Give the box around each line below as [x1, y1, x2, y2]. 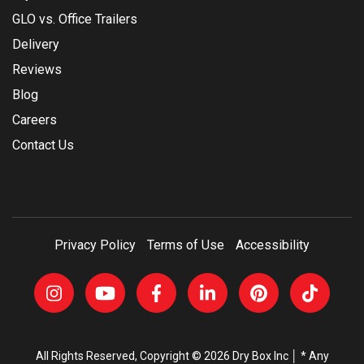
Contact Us [12, 137, 74, 154]
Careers [12, 112, 57, 128]
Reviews [12, 62, 62, 78]
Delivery [12, 37, 59, 53]
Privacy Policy [54, 237, 136, 253]
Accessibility [236, 237, 310, 253]
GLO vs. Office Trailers [12, 11, 137, 28]
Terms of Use [147, 237, 224, 253]
